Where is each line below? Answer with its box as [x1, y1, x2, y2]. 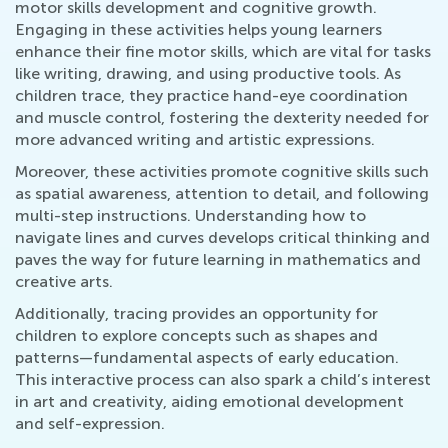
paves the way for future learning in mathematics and [15, 250, 421, 269]
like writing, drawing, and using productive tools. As [15, 64, 401, 83]
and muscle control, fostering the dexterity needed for [15, 108, 429, 127]
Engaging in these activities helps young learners [15, 20, 382, 39]
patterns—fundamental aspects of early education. [15, 348, 399, 367]
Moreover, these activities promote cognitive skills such [15, 162, 429, 181]
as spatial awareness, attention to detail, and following [15, 184, 429, 203]
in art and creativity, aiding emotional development [15, 392, 404, 411]
